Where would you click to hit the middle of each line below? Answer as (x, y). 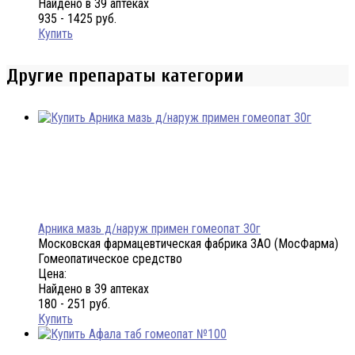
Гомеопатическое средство (110, 259)
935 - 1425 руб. (77, 19)
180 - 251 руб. (74, 304)
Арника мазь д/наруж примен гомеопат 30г (149, 229)
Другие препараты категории (125, 76)
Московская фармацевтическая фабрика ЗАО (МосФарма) (188, 244)
